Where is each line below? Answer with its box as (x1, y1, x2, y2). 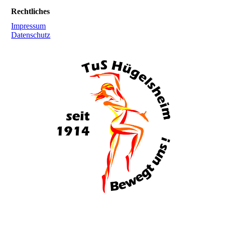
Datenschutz (11, 30, 51, 39)
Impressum (11, 21, 46, 30)
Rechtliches (11, 7, 50, 16)
